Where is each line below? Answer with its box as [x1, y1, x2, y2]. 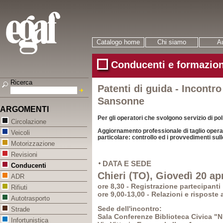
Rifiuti [11, 184, 27, 192]
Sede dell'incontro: [98, 205, 162, 213]
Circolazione [11, 118, 46, 126]
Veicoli [11, 129, 30, 137]
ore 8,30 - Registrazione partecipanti [98, 182, 221, 190]
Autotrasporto [11, 195, 50, 203]
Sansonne [98, 96, 144, 107]
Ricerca [10, 79, 32, 87]
